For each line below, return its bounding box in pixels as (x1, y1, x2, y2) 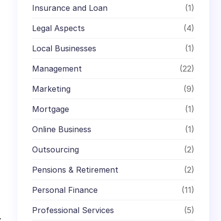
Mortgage (32, 104, 70, 114)
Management (32, 63, 82, 74)
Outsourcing (32, 144, 79, 154)
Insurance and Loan (32, 2, 108, 13)
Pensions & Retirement (32, 164, 119, 175)
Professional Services (32, 205, 114, 215)
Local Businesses (32, 43, 97, 53)
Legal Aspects (32, 23, 85, 33)
